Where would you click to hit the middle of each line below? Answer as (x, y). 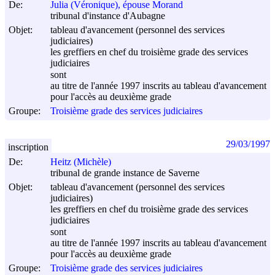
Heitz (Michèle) (81, 162)
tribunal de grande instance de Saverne (125, 173)
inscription (28, 147)
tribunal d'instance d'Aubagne (108, 16)
